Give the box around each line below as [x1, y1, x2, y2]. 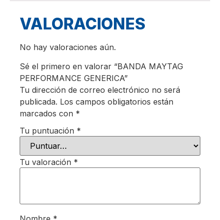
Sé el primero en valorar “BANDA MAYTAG [20, 61, 183, 71]
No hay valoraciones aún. [20, 42, 116, 53]
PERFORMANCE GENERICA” [20, 73, 128, 83]
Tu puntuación [20, 126, 77, 136]
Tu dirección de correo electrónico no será [20, 84, 180, 95]
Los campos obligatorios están [60, 96, 173, 107]
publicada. [20, 96, 57, 107]
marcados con [20, 108, 76, 118]
